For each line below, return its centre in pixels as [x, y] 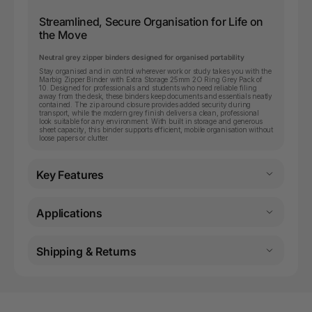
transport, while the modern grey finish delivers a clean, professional [149, 112]
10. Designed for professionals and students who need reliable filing [148, 87]
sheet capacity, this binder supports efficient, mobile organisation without [156, 129]
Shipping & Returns [87, 251]
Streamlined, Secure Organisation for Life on [151, 21]
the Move [63, 34]
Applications [70, 213]
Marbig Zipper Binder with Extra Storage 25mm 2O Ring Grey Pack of [151, 79]
